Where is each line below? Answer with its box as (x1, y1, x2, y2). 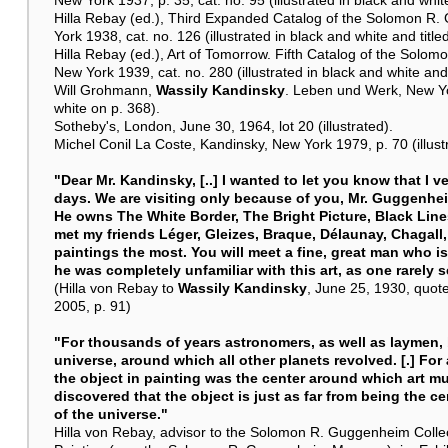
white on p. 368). (53, 99, 160, 116)
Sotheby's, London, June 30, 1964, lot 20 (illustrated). (53, 117, 393, 134)
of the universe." (53, 405, 168, 422)
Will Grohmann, (53, 81, 156, 98)
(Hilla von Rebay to (53, 279, 178, 296)
